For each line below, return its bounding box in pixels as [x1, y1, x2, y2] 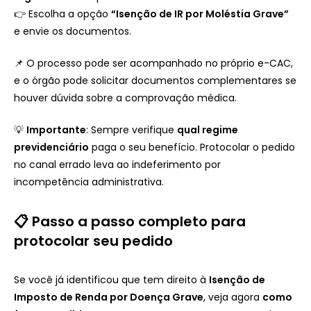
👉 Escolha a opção [14, 6, 111, 21]
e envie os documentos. [14, 24, 131, 38]
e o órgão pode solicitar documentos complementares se [14, 73, 296, 87]
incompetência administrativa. [14, 174, 164, 189]
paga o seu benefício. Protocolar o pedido [89, 140, 295, 154]
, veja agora [203, 289, 262, 304]
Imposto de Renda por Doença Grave [14, 289, 203, 304]
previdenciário [14, 140, 89, 154]
